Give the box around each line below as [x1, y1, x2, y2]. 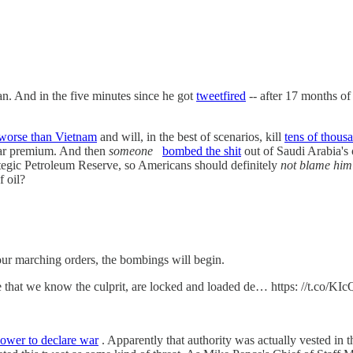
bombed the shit [162, 143, 241, 158]
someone [109, 143, 153, 158]
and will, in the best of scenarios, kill [97, 129, 284, 143]
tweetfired [196, 88, 246, 102]
